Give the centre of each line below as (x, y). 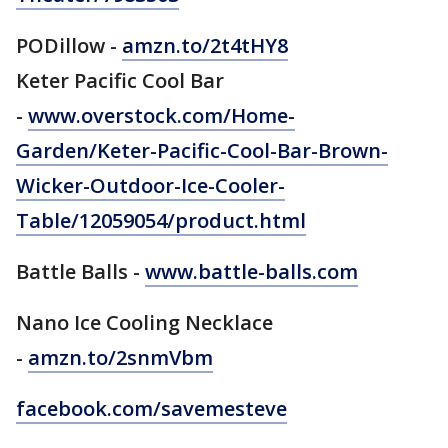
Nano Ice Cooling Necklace (144, 322)
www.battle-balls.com (251, 271)
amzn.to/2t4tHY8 (205, 45)
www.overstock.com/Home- (161, 115)
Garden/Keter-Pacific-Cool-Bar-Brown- (202, 150)
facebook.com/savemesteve (151, 408)
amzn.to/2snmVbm (120, 357)
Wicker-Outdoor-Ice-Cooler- (150, 185)
